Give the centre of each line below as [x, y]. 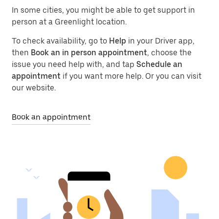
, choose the [169, 53]
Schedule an [159, 64]
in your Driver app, [160, 41]
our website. [34, 88]
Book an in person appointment [89, 53]
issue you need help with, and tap [74, 64]
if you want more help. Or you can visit [131, 76]
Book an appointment [51, 117]
